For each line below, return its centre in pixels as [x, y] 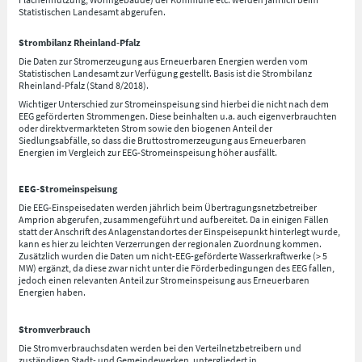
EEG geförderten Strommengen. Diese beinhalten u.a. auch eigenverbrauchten [178, 116]
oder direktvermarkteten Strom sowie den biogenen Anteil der [146, 128]
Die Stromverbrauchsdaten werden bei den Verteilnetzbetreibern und [160, 347]
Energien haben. [53, 293]
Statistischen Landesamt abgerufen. [93, 12]
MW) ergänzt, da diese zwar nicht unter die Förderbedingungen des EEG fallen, [177, 268]
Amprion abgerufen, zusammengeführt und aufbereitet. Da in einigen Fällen [174, 220]
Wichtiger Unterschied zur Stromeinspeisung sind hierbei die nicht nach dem [174, 103]
